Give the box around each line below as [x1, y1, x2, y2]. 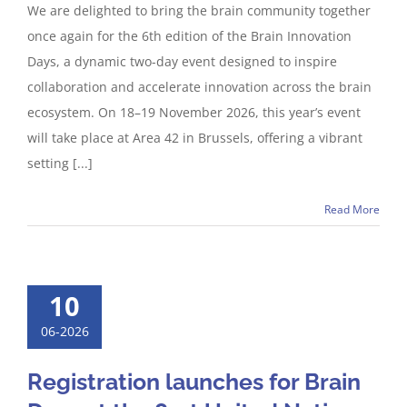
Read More [324, 202, 380, 217]
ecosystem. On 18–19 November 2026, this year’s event [27, 104, 361, 121]
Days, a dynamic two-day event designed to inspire [27, 53, 337, 70]
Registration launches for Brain [27, 368, 361, 395]
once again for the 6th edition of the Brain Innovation [27, 27, 352, 45]
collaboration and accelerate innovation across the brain [27, 78, 372, 95]
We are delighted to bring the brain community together [27, 2, 371, 19]
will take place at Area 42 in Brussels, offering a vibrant [27, 129, 362, 146]
